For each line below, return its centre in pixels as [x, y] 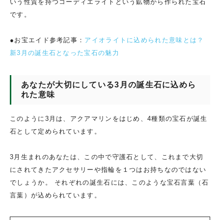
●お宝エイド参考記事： [47, 40]
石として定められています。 [55, 131]
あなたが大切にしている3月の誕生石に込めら [109, 84]
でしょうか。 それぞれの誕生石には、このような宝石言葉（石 [110, 182]
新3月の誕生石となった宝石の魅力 [65, 53]
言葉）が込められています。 [55, 195]
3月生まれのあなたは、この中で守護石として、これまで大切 [107, 157]
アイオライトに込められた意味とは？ [144, 40]
